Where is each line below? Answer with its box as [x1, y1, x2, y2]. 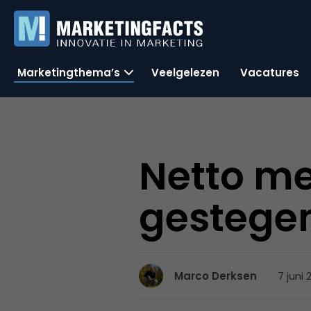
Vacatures [240, 65, 299, 80]
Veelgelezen [151, 65, 219, 80]
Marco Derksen [174, 269, 258, 283]
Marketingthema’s [17, 65, 120, 80]
